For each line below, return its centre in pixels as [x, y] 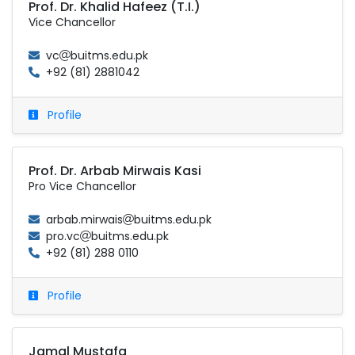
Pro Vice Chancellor [82, 186]
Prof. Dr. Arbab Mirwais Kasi [115, 170]
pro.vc [63, 236]
